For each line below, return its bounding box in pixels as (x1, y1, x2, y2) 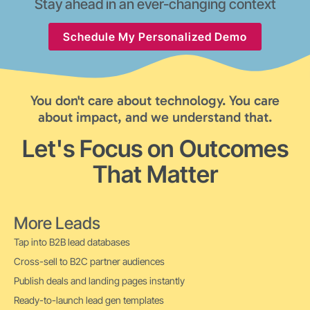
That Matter (92, 160, 218, 188)
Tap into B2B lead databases (14, 236, 130, 248)
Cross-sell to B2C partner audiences (14, 255, 165, 267)
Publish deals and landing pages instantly (14, 275, 185, 286)
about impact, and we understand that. (38, 109, 272, 125)
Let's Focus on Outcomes (21, 134, 289, 163)
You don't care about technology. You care (30, 92, 280, 109)
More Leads (14, 213, 100, 233)
